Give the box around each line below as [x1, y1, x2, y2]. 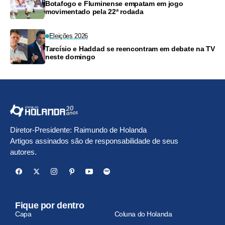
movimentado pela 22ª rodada [45, 7, 144, 16]
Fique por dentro [15, 200, 84, 211]
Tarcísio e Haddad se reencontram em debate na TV [45, 44, 215, 53]
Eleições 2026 [49, 32, 88, 40]
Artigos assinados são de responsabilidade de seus [10, 137, 178, 146]
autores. [10, 148, 37, 157]
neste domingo [45, 52, 95, 61]
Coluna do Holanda [114, 210, 172, 218]
